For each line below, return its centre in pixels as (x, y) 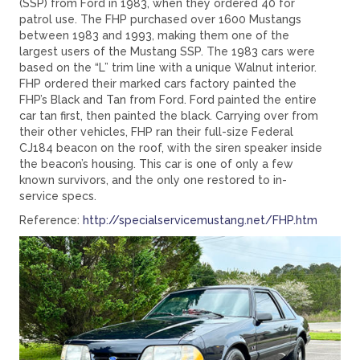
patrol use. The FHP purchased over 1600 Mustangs (160, 20)
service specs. (58, 196)
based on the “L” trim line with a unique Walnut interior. (168, 68)
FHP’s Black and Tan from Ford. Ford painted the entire (168, 100)
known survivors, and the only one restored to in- (153, 180)
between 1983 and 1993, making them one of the (154, 36)
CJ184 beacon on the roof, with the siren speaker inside (171, 148)
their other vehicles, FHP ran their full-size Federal (156, 132)
